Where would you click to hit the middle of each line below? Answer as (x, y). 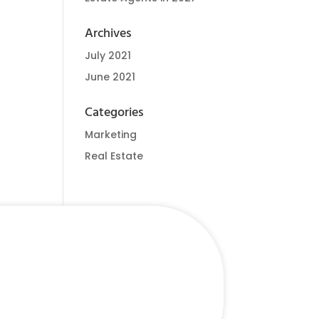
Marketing (111, 135)
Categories (115, 113)
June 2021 (110, 77)
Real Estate (114, 156)
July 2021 (108, 56)
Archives (109, 34)
